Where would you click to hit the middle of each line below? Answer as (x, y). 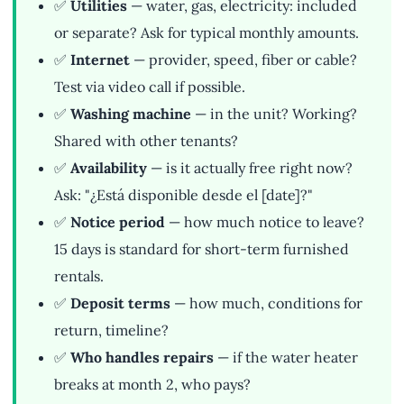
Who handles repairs (142, 358)
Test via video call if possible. (150, 87)
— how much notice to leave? (265, 222)
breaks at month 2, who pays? (152, 385)
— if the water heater (286, 358)
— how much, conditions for (266, 303)
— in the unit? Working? (274, 114)
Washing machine (131, 114)
